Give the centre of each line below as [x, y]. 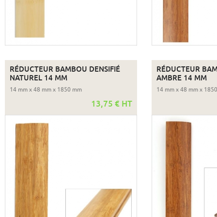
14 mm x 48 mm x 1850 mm [46, 90]
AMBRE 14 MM [181, 78]
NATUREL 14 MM [38, 78]
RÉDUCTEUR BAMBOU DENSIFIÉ [65, 70]
